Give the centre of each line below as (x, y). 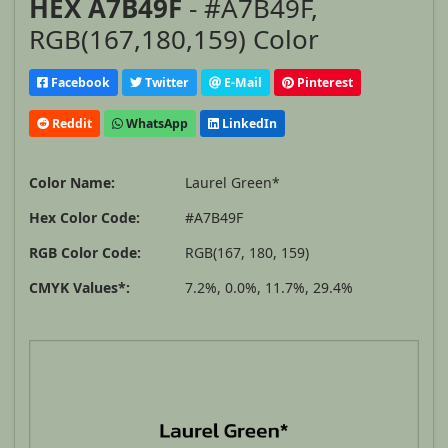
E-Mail (241, 82)
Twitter (165, 82)
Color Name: (72, 183)
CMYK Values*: (79, 288)
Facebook (79, 82)
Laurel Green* (232, 183)
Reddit (70, 123)
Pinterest (323, 82)
